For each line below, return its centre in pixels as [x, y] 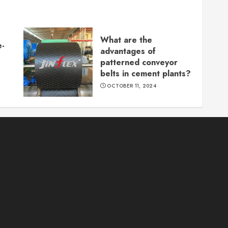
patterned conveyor [139, 62]
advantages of [128, 51]
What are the [126, 40]
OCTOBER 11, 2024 [132, 85]
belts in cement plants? [145, 73]
